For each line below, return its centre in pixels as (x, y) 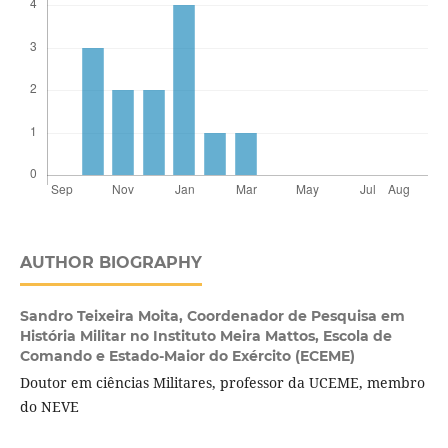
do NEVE (49, 407)
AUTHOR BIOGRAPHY (110, 263)
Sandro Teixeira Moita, (103, 316)
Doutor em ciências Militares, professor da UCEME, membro (222, 383)
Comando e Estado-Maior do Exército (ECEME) (187, 356)
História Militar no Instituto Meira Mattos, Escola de (205, 336)
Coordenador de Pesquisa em (295, 316)
